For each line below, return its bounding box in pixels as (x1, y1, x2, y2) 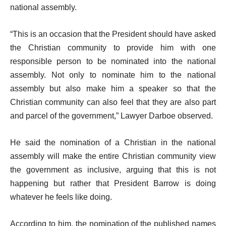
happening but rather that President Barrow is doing (10, 179, 216, 188)
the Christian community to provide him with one (10, 43, 216, 52)
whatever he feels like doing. (10, 193, 112, 201)
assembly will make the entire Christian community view (10, 152, 216, 160)
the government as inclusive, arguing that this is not (10, 165, 216, 174)
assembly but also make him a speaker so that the (10, 84, 216, 93)
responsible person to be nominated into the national (10, 57, 216, 66)
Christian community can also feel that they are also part (10, 98, 216, 106)
